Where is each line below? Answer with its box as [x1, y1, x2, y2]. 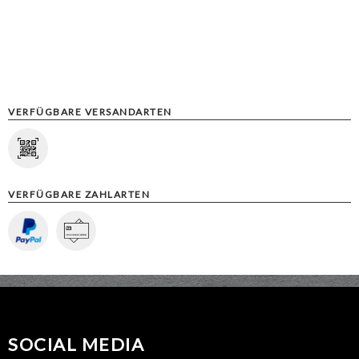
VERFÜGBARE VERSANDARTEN [8, 106, 172, 119]
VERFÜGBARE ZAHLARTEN [8, 188, 150, 200]
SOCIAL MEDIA [8, 333, 144, 356]
